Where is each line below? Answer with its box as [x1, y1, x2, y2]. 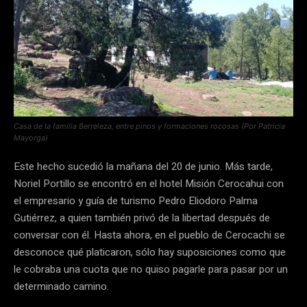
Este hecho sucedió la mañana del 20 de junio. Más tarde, [14, 159, 273, 175]
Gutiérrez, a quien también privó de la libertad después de [14, 210, 270, 226]
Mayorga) [14, 133, 48, 143]
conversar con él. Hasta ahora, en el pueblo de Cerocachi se [14, 228, 285, 243]
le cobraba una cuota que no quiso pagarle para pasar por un [14, 262, 288, 278]
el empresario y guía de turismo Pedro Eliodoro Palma [14, 193, 258, 209]
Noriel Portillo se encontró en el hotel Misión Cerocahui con [14, 176, 284, 192]
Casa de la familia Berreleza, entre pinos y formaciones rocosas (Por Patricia [14, 121, 285, 132]
